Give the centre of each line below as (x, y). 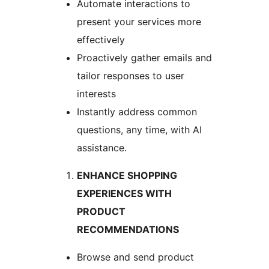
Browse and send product (135, 257)
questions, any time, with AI (139, 130)
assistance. (102, 148)
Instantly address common (137, 112)
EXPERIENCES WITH (124, 194)
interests (96, 94)
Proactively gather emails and (144, 58)
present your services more (139, 22)
